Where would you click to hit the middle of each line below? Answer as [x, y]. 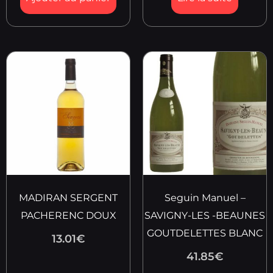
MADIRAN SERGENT [68, 198]
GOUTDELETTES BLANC [205, 233]
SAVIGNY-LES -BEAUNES [205, 216]
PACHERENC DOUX [68, 216]
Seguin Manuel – [205, 198]
